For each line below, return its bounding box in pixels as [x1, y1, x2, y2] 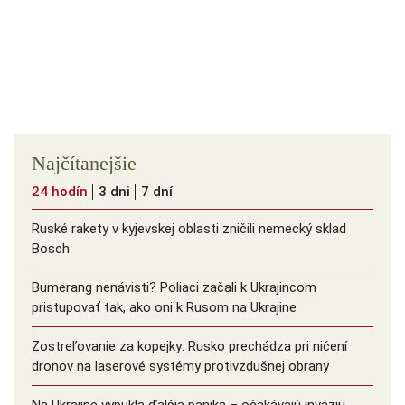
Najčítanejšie [32, 152, 137, 175]
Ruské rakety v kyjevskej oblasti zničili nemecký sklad [32, 221, 346, 238]
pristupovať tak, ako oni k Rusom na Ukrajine [32, 299, 297, 316]
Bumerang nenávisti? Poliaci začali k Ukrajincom [32, 279, 316, 297]
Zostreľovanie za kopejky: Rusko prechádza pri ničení [32, 338, 347, 355]
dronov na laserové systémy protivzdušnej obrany [32, 358, 329, 375]
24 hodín [32, 184, 88, 201]
